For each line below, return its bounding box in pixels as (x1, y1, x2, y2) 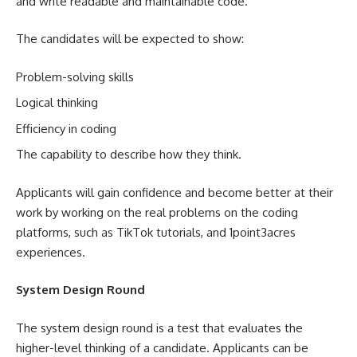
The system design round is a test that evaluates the (16, 320, 303, 335)
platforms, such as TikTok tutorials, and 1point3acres (16, 224, 296, 240)
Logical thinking (16, 95, 98, 110)
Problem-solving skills (16, 69, 134, 84)
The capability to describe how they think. (16, 147, 241, 162)
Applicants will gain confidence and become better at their (16, 184, 333, 200)
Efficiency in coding (16, 120, 116, 136)
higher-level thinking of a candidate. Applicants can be (16, 339, 308, 355)
